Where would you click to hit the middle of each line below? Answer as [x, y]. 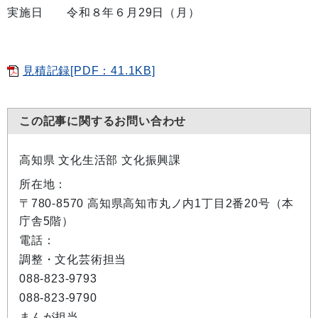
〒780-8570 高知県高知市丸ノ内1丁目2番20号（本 [157, 203]
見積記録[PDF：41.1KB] [89, 71]
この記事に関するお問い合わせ [103, 121]
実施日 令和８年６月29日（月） [104, 12]
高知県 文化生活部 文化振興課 [100, 160]
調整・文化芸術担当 [73, 259]
